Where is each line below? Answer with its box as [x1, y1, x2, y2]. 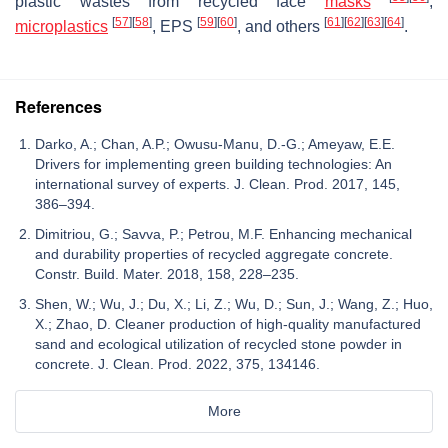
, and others [237, 17, 324, 35]
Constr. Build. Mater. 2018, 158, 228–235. [35, 265, 299, 282]
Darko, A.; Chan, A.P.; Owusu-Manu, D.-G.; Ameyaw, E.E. [35, 135, 395, 152]
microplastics [15, 17, 108, 35]
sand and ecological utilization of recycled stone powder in [35, 335, 402, 352]
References [15, 94, 102, 118]
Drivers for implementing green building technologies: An [35, 155, 392, 172]
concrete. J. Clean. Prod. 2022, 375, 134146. [35, 355, 320, 372]
